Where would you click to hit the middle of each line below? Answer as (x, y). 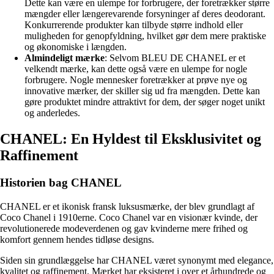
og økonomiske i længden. (76, 47)
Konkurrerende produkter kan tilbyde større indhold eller (134, 25)
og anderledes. (52, 113)
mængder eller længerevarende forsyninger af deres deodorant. (145, 14)
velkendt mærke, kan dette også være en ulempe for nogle (136, 69)
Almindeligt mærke (65, 58)
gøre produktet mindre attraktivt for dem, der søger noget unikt (145, 102)
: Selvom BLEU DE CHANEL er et (175, 58)
